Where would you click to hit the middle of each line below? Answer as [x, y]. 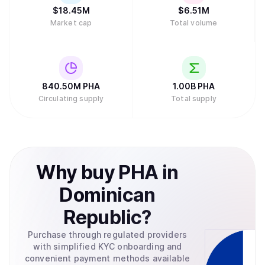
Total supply [194, 98]
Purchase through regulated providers [107, 235]
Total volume [193, 23]
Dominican [107, 195]
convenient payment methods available [107, 258]
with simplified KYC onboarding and [107, 246]
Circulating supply [71, 98]
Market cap [71, 23]
